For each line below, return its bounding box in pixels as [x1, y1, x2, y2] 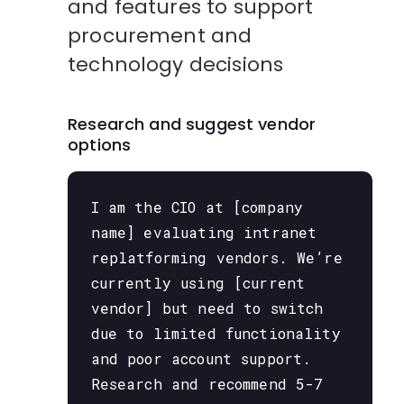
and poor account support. [90, 348, 312, 368]
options [68, 133, 132, 157]
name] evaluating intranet [90, 222, 317, 242]
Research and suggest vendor [68, 113, 317, 136]
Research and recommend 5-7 [90, 373, 324, 393]
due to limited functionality [90, 323, 341, 343]
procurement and [68, 21, 252, 50]
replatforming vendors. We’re [90, 247, 343, 267]
